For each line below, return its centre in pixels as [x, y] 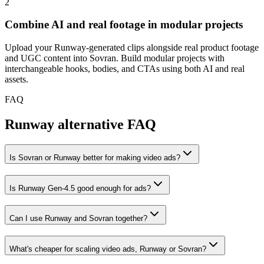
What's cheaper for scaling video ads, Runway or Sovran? [108, 249]
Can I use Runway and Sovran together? [78, 219]
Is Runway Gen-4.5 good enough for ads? [80, 188]
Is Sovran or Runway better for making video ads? [95, 157]
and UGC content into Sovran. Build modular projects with [115, 58]
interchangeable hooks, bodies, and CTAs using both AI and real [125, 68]
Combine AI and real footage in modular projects [124, 25]
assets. [16, 79]
